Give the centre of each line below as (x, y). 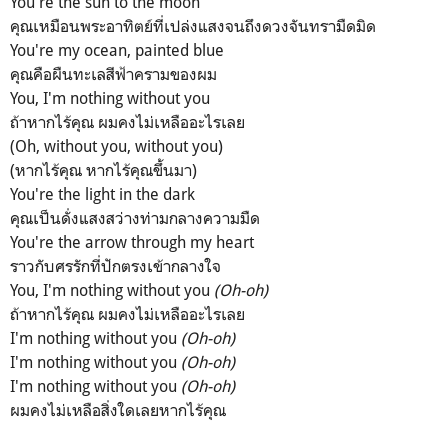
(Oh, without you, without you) (116, 146)
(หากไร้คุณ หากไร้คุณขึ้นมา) (103, 170)
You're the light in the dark (102, 194)
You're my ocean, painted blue (117, 50)
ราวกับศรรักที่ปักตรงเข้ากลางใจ (115, 266)
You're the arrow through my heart (132, 242)
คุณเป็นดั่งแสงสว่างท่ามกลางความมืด (135, 218)
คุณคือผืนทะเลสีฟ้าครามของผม (113, 74)
